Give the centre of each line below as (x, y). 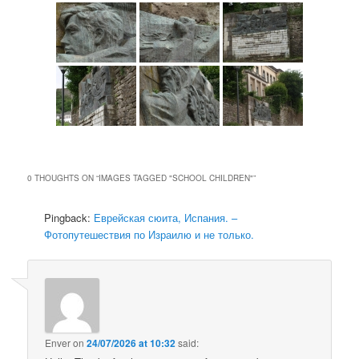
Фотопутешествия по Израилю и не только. (149, 235)
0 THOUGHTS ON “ (63, 178)
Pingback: (69, 218)
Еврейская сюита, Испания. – (166, 218)
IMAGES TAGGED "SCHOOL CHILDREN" (176, 178)
